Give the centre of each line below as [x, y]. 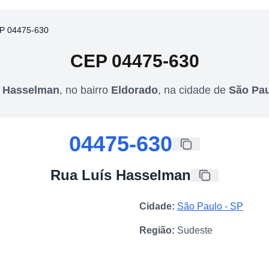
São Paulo [200, 206]
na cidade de [196, 90]
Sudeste [195, 230]
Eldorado [134, 90]
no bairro [88, 90]
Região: [157, 230]
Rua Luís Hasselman [121, 175]
